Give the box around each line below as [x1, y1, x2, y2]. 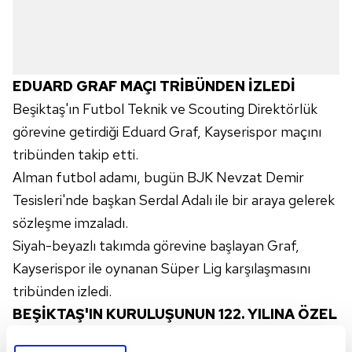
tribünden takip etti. [13, 145, 138, 163]
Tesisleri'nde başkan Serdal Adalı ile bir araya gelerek [13, 191, 335, 209]
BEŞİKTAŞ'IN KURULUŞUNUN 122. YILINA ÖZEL [13, 305, 337, 323]
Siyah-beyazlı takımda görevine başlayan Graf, [13, 236, 299, 255]
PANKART [13, 328, 82, 346]
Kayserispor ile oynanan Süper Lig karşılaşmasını [13, 259, 310, 277]
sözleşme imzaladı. [13, 214, 128, 232]
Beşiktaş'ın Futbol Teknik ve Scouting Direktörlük [13, 100, 317, 118]
